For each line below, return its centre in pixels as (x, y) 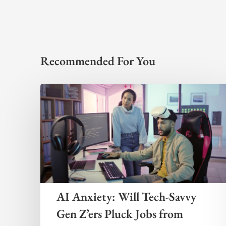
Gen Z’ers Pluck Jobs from (120, 213)
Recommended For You (98, 61)
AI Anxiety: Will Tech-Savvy (126, 196)
